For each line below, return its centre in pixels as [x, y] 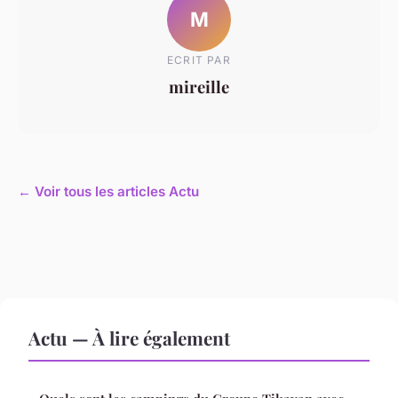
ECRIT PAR [199, 60]
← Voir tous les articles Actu [108, 192]
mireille [199, 86]
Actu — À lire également [129, 338]
